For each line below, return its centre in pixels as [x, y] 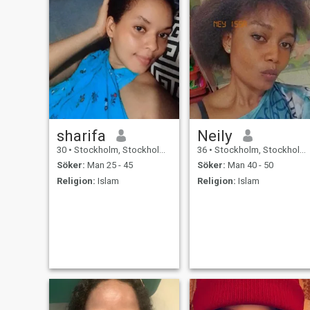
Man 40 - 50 [249, 165]
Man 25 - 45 [109, 165]
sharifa [81, 135]
